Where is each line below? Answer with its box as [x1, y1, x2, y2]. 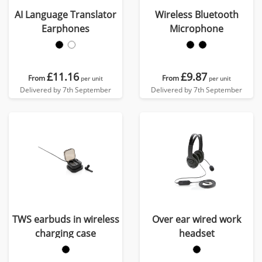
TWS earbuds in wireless [12, 213, 119, 226]
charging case [35, 227, 96, 240]
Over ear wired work [152, 213, 241, 226]
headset [178, 227, 215, 240]
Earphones [42, 22, 89, 35]
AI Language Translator [15, 8, 116, 21]
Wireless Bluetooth [154, 8, 239, 21]
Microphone [170, 22, 223, 35]
